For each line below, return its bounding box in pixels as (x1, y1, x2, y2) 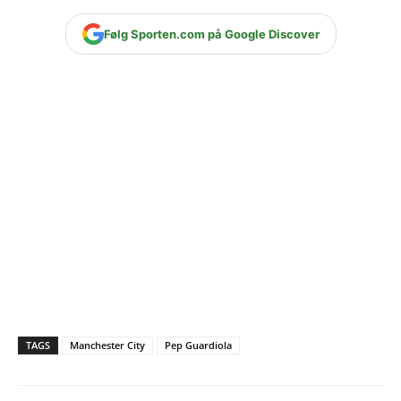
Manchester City (70, 337, 145, 352)
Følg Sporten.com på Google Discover (103, 26, 320, 41)
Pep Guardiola (165, 337, 232, 352)
